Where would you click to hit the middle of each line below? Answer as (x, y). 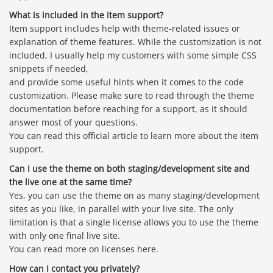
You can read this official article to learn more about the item (134, 136)
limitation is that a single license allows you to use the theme (134, 222)
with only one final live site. (65, 236)
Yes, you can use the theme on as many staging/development (134, 196)
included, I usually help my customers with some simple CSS (133, 55)
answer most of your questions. (73, 122)
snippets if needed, (49, 69)
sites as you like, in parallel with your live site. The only (121, 209)
